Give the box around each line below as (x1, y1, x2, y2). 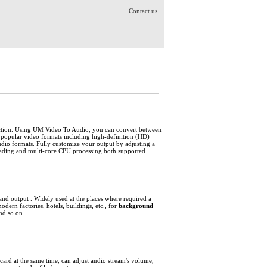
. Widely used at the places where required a (29, 195, 151, 202)
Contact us (129, 7, 157, 14)
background (119, 202, 153, 209)
